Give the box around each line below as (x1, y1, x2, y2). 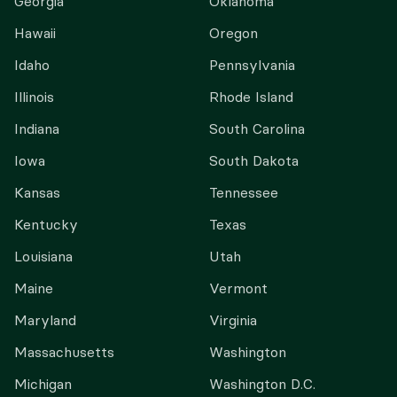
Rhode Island (209, 88, 293, 105)
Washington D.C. (209, 375, 315, 393)
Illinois (14, 88, 54, 105)
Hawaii (14, 24, 56, 42)
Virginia (209, 311, 257, 329)
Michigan (14, 375, 72, 393)
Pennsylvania (209, 56, 295, 74)
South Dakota (209, 152, 299, 169)
